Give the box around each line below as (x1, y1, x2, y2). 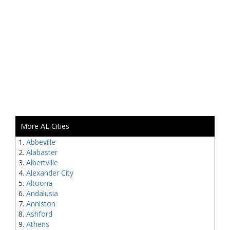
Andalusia (26, 188, 58, 198)
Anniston (26, 199, 55, 208)
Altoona (26, 178, 52, 188)
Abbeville (26, 137, 55, 147)
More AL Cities (21, 121, 69, 131)
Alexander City (26, 168, 73, 178)
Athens (26, 219, 49, 229)
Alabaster (26, 147, 57, 157)
